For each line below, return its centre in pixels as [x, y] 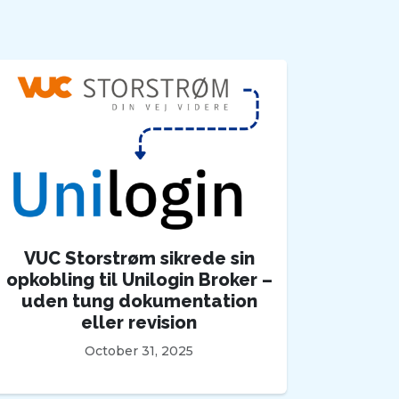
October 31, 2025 [139, 351]
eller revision [139, 323]
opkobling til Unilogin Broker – [139, 280]
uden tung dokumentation [139, 301]
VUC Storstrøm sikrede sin [139, 259]
